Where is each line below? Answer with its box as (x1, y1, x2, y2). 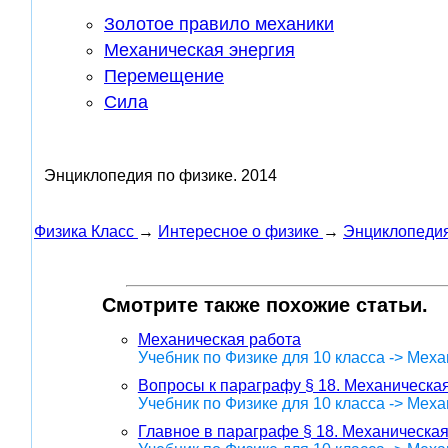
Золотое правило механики (104, 14, 334, 35)
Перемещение (104, 66, 224, 87)
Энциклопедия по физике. (44, 167, 237, 185)
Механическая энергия (104, 40, 295, 61)
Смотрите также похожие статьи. (101, 294, 428, 317)
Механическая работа (137, 331, 301, 349)
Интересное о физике (158, 223, 319, 241)
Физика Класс (34, 223, 134, 241)
